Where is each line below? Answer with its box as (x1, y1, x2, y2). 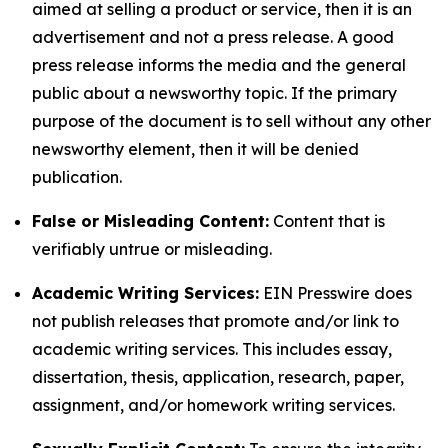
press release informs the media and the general (32, 55, 406, 75)
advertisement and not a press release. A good (32, 27, 394, 47)
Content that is (269, 211, 385, 231)
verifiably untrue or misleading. (32, 239, 272, 259)
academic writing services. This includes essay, (32, 339, 392, 359)
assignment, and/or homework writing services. (32, 395, 395, 415)
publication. (32, 167, 122, 187)
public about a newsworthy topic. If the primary (32, 83, 397, 103)
